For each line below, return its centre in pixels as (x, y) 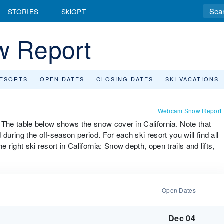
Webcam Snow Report (190, 111)
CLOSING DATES (125, 79)
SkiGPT (74, 11)
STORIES (23, 11)
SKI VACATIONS (192, 79)
